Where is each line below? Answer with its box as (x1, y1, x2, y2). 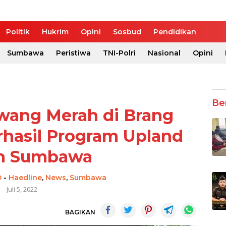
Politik (6, 27, 30, 36)
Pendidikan (153, 27, 196, 36)
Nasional (148, 48, 181, 58)
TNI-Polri (103, 48, 136, 58)
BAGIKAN (65, 208, 95, 216)
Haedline (9, 173, 42, 182)
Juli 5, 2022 (6, 184, 37, 194)
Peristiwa (56, 48, 91, 58)
